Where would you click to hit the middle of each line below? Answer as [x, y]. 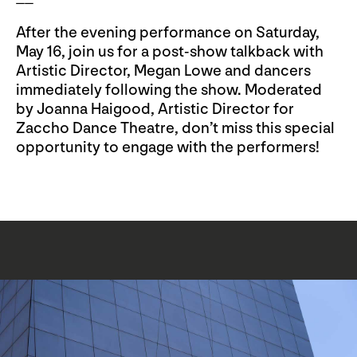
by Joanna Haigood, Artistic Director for [155, 109]
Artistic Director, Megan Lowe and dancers [163, 71]
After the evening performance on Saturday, [168, 32]
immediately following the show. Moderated [169, 90]
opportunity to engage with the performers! [168, 147]
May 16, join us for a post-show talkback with [170, 51]
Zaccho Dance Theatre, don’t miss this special [175, 128]
